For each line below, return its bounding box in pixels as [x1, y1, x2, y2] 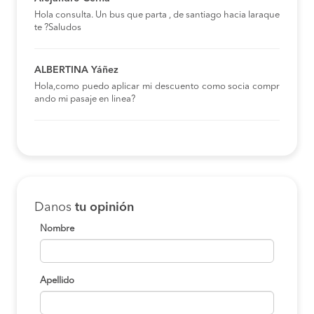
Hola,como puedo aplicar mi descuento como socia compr [34, 82, 280, 92]
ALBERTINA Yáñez [34, 65, 118, 76]
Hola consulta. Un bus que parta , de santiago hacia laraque [34, 11, 280, 20]
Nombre [40, 224, 74, 234]
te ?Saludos [34, 23, 81, 33]
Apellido [40, 276, 74, 286]
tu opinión [75, 201, 134, 214]
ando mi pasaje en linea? [34, 95, 135, 104]
